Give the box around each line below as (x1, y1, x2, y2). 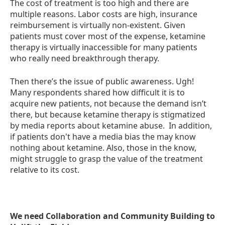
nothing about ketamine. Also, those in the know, (10, 142, 196, 153)
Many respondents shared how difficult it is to (10, 87, 185, 98)
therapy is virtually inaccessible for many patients (10, 42, 197, 53)
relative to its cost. (10, 164, 79, 175)
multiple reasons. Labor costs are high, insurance (10, 9, 197, 20)
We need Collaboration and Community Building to (10, 210, 215, 221)
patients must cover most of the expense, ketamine (10, 31, 205, 42)
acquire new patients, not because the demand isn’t (10, 98, 206, 109)
